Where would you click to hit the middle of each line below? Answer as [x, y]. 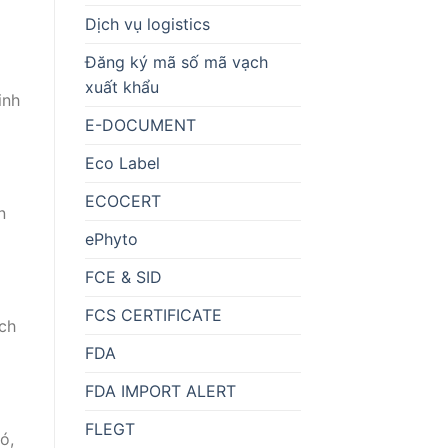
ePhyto [111, 238]
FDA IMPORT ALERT [160, 390]
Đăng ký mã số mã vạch [176, 61]
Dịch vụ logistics [147, 23]
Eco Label [122, 162]
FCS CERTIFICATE [153, 314]
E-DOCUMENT [140, 124]
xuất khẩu [121, 86]
